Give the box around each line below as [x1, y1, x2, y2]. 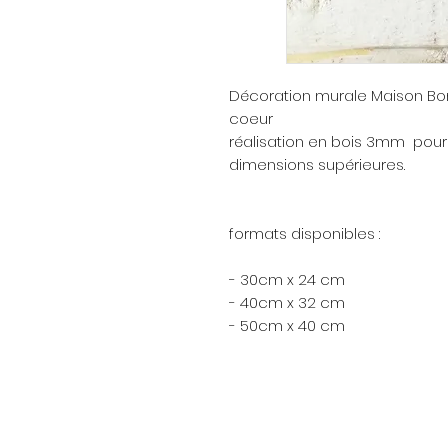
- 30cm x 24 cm [229, 269, 345, 291]
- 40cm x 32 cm [229, 292, 345, 314]
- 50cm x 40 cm [229, 315, 349, 337]
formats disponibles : [229, 223, 380, 245]
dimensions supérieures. [229, 154, 405, 176]
